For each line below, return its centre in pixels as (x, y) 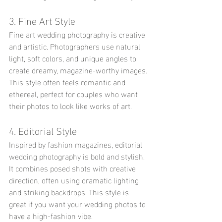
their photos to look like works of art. (70, 105)
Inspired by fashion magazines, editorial (77, 144)
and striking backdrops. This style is (70, 192)
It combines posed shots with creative (73, 168)
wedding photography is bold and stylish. (78, 156)
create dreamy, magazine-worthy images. (79, 70)
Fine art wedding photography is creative (78, 34)
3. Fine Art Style (42, 20)
